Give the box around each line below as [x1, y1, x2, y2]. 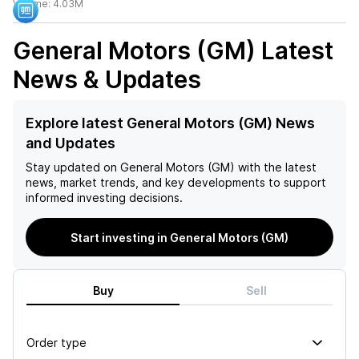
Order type [26, 335, 87, 349]
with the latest [235, 160, 317, 174]
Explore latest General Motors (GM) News [26, 115, 315, 131]
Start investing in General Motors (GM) [71, 230, 288, 244]
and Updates [26, 135, 115, 151]
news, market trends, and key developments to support [26, 175, 326, 189]
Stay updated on [26, 160, 117, 174]
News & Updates [13, 65, 201, 94]
